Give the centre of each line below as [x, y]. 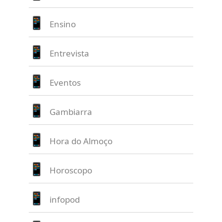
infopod [65, 200]
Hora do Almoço [81, 141]
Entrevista [70, 54]
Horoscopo [71, 170]
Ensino [63, 24]
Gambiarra [71, 112]
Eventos [65, 83]
